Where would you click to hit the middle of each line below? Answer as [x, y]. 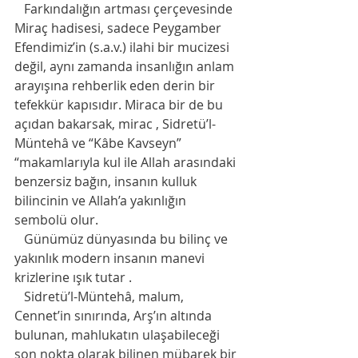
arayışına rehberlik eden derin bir [116, 86]
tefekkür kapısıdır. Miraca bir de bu [120, 105]
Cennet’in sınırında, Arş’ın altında [115, 316]
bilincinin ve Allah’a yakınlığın [102, 201]
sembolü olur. [63, 220]
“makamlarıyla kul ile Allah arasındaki [127, 163]
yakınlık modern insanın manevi [111, 259]
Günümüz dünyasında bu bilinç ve [123, 239]
